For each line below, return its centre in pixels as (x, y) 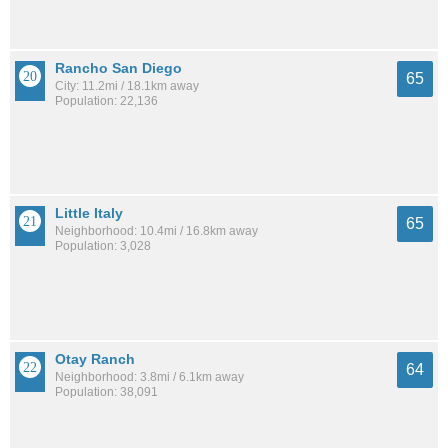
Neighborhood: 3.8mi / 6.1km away (149, 376)
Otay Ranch (95, 358)
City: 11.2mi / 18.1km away (127, 86)
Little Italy (89, 213)
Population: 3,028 (103, 246)
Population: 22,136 (106, 101)
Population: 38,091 (106, 391)
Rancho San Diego (118, 68)
